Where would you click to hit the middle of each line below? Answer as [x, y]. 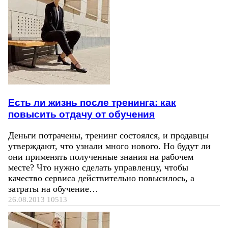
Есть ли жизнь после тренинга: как [92, 103]
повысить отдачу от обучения [81, 114]
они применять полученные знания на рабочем [101, 156]
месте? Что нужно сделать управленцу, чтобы [98, 167]
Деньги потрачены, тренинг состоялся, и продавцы [108, 135]
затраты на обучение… [53, 189]
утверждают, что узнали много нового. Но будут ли [109, 146]
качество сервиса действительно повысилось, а [101, 178]
